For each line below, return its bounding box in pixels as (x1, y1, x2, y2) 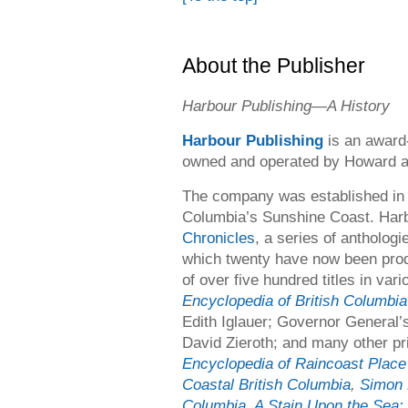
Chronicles (182, 229, 255, 247)
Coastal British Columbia (182, 375, 351, 393)
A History (327, 97, 390, 115)
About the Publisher (182, 54, 365, 77)
